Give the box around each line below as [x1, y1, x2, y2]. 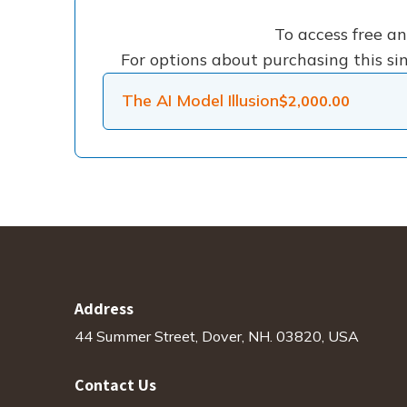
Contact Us [74, 374, 156, 396]
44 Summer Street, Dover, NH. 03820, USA [74, 327, 359, 346]
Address [74, 297, 134, 319]
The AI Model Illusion [122, 90, 279, 112]
